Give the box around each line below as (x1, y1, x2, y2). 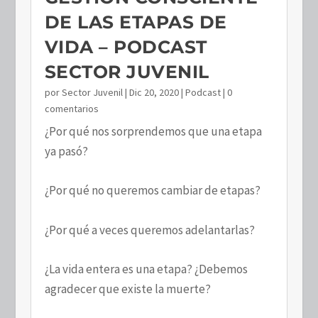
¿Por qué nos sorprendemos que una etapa (44, 124, 262, 140)
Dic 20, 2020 (128, 86, 179, 99)
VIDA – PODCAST (44, 36, 207, 58)
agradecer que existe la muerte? (44, 280, 211, 297)
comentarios (44, 102, 99, 116)
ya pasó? (44, 143, 88, 160)
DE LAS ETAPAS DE (44, 11, 227, 33)
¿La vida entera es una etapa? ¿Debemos (44, 261, 248, 277)
